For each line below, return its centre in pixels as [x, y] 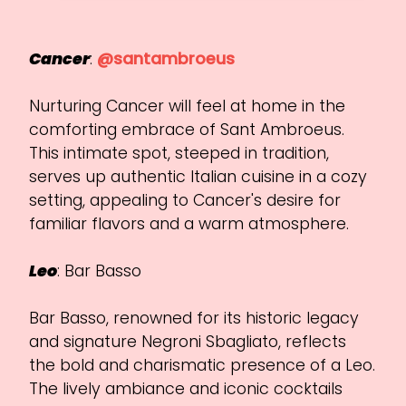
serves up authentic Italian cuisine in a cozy [198, 176]
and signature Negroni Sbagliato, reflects [188, 341]
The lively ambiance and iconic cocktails [186, 388]
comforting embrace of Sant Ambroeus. [187, 129]
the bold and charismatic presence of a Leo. [203, 365]
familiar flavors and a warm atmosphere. [189, 223]
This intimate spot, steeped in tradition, [179, 153]
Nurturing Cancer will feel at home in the [188, 106]
